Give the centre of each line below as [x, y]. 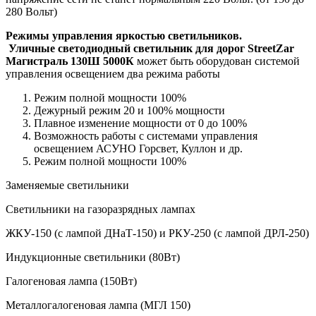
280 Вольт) [31, 11]
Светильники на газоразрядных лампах [101, 209]
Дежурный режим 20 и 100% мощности [129, 110]
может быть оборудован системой [218, 61]
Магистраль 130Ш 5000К [71, 61]
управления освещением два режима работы [114, 73]
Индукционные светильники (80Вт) [93, 257]
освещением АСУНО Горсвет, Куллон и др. [138, 148]
